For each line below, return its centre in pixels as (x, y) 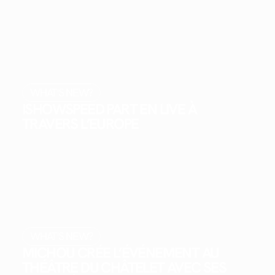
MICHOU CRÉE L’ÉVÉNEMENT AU (121, 252)
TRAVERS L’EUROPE (80, 124)
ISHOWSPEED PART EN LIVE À (109, 109)
